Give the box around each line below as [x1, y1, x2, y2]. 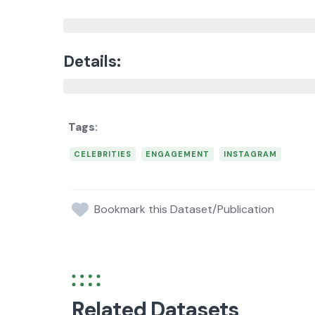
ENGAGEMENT [146, 149, 210, 160]
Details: [63, 51, 121, 72]
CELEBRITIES [74, 149, 131, 160]
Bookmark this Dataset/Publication [94, 202, 274, 217]
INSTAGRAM [224, 149, 277, 160]
